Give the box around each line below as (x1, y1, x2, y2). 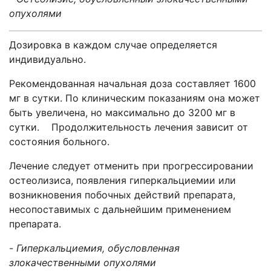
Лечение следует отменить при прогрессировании (9, 160, 253, 172)
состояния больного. (9, 135, 109, 148)
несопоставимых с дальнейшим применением (9, 203, 231, 215)
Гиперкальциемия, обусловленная (16, 242, 180, 254)
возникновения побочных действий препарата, (9, 189, 235, 201)
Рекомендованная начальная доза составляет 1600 (9, 77, 256, 90)
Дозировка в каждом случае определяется (9, 39, 217, 51)
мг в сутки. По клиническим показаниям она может (9, 92, 260, 104)
